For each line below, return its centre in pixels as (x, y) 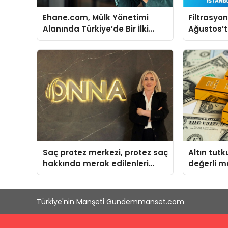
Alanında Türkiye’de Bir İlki (95, 29)
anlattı (56, 175)
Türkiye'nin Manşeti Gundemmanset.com (110, 202)
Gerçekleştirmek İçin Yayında (102, 40)
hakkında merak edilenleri (95, 163)
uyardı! (203, 175)
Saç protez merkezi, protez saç (105, 152)
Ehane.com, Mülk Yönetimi (95, 18)
